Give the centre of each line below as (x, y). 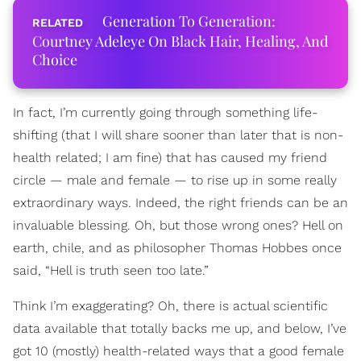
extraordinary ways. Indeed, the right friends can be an (180, 203)
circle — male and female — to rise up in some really (175, 180)
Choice (55, 60)
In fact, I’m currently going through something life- (165, 112)
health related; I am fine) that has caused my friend (170, 158)
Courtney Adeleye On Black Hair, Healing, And (180, 41)
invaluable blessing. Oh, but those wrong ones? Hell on (178, 225)
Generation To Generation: (189, 21)
